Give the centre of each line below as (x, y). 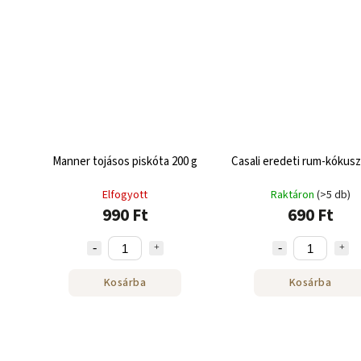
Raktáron (293, 195)
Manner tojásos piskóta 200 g (125, 162)
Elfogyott (125, 195)
